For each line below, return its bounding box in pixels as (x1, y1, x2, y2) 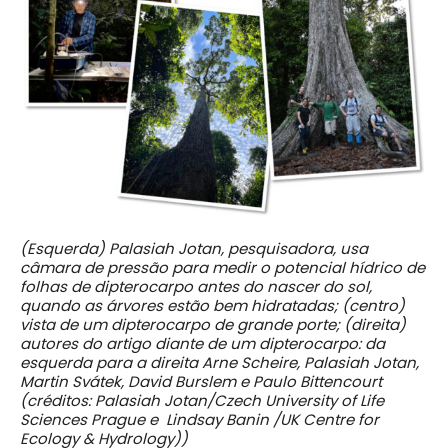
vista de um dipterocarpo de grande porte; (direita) (20, 313, 406, 335)
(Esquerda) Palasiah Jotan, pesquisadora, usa (20, 237, 368, 259)
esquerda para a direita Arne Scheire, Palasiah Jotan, (20, 351, 419, 373)
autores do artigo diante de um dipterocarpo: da (20, 332, 385, 354)
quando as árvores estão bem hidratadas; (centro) (20, 294, 405, 316)
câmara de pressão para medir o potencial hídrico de (20, 256, 425, 278)
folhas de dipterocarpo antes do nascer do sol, (20, 275, 372, 297)
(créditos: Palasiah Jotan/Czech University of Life (20, 389, 384, 411)
